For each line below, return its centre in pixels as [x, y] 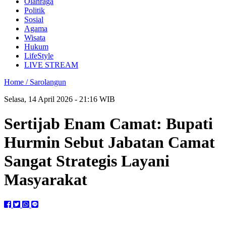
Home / [17, 82]
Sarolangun [48, 82]
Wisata [35, 38]
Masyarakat [46, 180]
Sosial [34, 19]
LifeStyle [39, 56]
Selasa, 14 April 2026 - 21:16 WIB [60, 99]
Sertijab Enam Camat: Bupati [108, 124]
